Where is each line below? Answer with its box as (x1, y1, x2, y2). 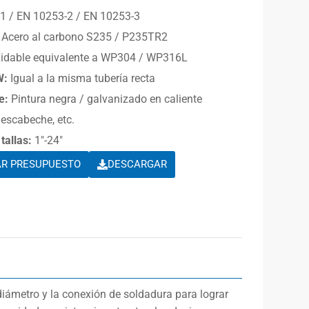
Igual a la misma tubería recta (8, 71, 156, 85)
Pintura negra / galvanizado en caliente (8, 92, 203, 106)
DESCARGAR (108, 157, 168, 170)
